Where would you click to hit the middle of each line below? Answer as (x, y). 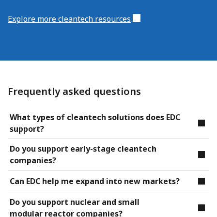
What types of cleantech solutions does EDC (95, 117)
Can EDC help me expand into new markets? (95, 181)
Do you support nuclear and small (75, 202)
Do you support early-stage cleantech (83, 148)
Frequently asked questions (74, 92)
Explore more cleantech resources (69, 19)
